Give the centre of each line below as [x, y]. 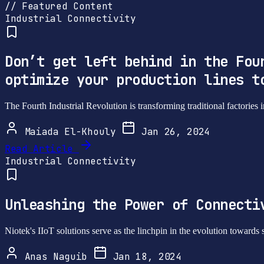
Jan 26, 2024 [173, 132]
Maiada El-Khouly [70, 132]
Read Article [39, 149]
